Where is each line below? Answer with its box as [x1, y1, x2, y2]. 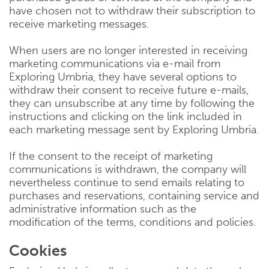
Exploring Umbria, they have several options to [9, 70, 237, 83]
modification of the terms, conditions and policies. [9, 216, 256, 229]
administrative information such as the [9, 202, 196, 216]
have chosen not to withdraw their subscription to [9, 4, 255, 17]
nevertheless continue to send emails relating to [9, 176, 244, 189]
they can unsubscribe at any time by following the [9, 97, 255, 110]
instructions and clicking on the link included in [9, 110, 242, 123]
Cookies [9, 241, 67, 260]
